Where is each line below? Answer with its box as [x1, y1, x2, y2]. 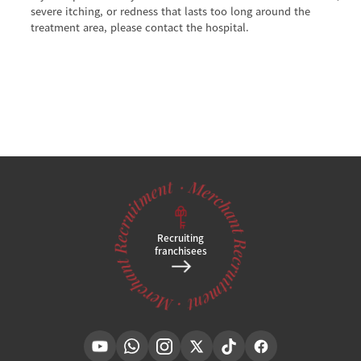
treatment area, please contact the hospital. [31, 19, 249, 35]
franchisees [154, 243, 207, 259]
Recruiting [157, 230, 204, 246]
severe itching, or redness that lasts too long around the [31, 3, 310, 19]
